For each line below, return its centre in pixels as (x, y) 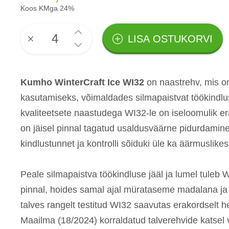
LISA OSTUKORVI (170, 39)
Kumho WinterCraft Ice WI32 (82, 82)
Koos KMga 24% (47, 8)
